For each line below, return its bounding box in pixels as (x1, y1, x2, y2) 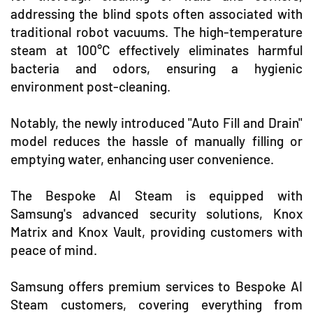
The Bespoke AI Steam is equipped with (10, 187, 303, 204)
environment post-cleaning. (10, 78, 170, 95)
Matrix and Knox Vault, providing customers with (10, 224, 303, 240)
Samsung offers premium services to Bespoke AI (10, 278, 303, 295)
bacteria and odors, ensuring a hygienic (10, 60, 303, 77)
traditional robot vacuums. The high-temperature (10, 24, 303, 41)
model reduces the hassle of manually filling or (10, 133, 303, 150)
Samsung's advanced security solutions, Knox (10, 205, 303, 222)
